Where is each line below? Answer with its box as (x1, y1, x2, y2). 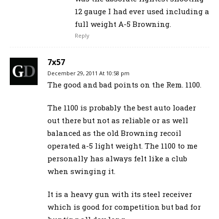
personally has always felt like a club (47, 153, 187, 163)
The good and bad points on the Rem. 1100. (47, 79, 201, 89)
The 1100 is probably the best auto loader (47, 102, 196, 112)
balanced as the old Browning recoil (47, 128, 181, 138)
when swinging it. (47, 166, 115, 176)
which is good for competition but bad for (47, 201, 201, 212)
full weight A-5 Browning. (75, 19, 171, 29)
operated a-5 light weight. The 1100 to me (47, 140, 197, 151)
